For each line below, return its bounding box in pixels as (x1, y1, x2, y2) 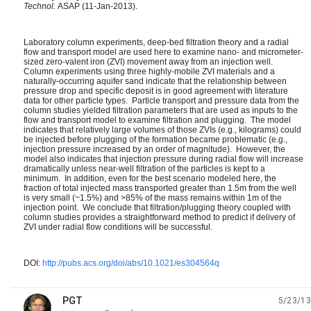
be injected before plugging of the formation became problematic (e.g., (24, 135, 287, 144)
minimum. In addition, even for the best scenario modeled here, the (24, 174, 276, 183)
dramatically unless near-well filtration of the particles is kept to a (24, 164, 265, 174)
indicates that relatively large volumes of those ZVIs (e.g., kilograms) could (24, 125, 301, 135)
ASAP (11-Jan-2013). (56, 1, 137, 11)
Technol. (24, 1, 56, 11)
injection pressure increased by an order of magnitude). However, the (24, 144, 285, 154)
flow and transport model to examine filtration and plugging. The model (24, 115, 291, 125)
